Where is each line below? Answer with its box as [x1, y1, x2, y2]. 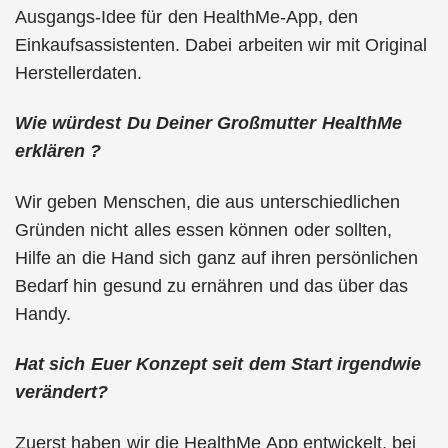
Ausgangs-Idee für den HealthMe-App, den [15, 6, 359, 27]
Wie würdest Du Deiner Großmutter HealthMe [15, 113, 402, 133]
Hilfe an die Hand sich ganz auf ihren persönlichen [15, 247, 419, 268]
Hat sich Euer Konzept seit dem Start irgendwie [15, 354, 422, 374]
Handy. [15, 303, 71, 324]
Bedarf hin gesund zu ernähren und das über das [15, 275, 409, 296]
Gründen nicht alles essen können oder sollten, [15, 219, 392, 240]
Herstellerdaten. [15, 62, 142, 83]
